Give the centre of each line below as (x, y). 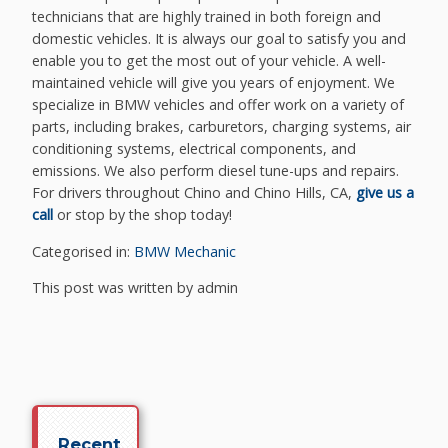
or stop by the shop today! (143, 215)
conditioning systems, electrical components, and (194, 149)
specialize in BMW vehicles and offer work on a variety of (218, 105)
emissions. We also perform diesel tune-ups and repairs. (216, 171)
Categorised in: (83, 251)
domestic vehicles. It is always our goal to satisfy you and (219, 39)
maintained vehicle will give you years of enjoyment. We (214, 83)
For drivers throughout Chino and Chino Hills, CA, (194, 193)
